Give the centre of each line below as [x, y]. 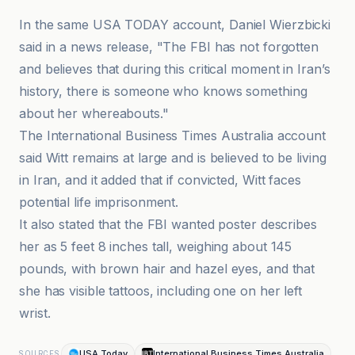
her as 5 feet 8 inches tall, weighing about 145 [156, 246]
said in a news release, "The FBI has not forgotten [169, 47]
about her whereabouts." [94, 113]
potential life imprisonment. [99, 202]
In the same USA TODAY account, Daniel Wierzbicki [175, 25]
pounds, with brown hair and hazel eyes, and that [167, 269]
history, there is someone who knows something [163, 91]
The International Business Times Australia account [172, 136]
